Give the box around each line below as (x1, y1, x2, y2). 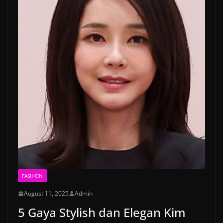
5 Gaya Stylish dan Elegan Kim (18, 204, 186, 221)
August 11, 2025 (24, 189, 69, 198)
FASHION (22, 172, 43, 180)
